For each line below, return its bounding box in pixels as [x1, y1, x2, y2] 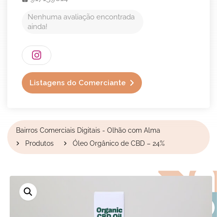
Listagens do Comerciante [30, 78, 126, 87]
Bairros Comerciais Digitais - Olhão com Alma [16, 126, 160, 134]
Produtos [25, 139, 54, 147]
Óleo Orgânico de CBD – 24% [73, 139, 165, 147]
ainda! [28, 22, 47, 31]
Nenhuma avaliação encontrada [28, 13, 135, 21]
